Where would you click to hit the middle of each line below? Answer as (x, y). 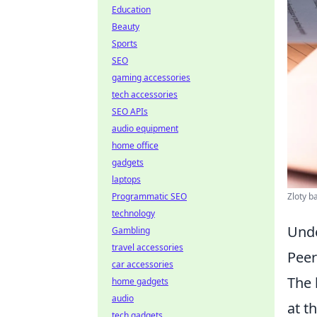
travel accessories (148, 247)
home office (135, 145)
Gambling (131, 230)
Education (131, 10)
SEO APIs (130, 111)
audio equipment (145, 128)
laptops (126, 179)
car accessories (143, 264)
